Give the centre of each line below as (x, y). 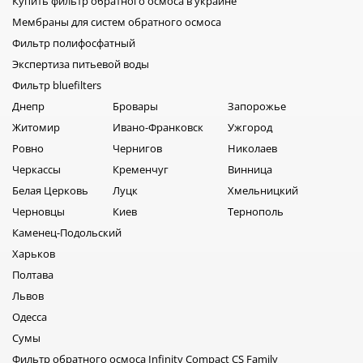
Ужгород (250, 128)
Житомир (36, 128)
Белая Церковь (50, 191)
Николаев (252, 149)
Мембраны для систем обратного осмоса (117, 22)
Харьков (34, 254)
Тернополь (256, 212)
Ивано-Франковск (158, 128)
